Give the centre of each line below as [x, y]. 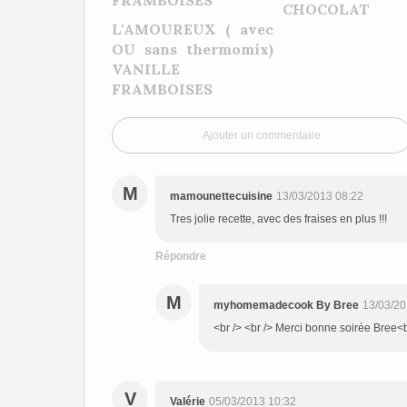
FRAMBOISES [162, 89]
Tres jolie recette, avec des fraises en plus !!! [278, 219]
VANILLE [146, 69]
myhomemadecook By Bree [286, 305]
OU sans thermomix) [193, 49]
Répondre [181, 256]
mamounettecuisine [221, 196]
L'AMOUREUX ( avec [193, 29]
